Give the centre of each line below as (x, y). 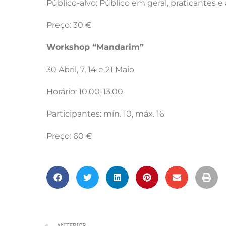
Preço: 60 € (69, 136)
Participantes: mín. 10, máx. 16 (105, 114)
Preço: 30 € (69, 25)
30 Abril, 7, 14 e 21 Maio (90, 69)
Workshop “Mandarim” (95, 47)
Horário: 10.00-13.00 (85, 91)
